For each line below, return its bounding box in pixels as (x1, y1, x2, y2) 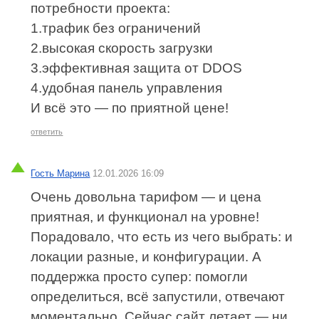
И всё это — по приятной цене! (31, 100, 229, 116)
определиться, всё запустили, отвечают (31, 288, 286, 304)
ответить (31, 127, 63, 137)
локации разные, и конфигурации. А (31, 249, 262, 264)
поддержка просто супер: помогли (31, 268, 249, 284)
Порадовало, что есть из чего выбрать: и (31, 229, 293, 244)
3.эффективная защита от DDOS (31, 61, 243, 76)
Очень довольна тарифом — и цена (31, 189, 262, 204)
